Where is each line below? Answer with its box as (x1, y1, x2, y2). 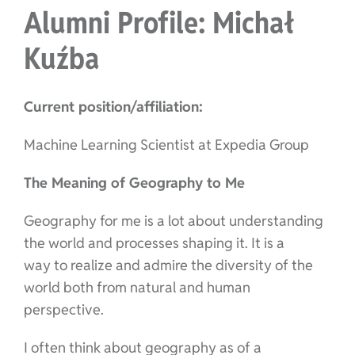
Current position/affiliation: (23, 97, 203, 116)
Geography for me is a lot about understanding (23, 211, 323, 230)
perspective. (23, 300, 104, 319)
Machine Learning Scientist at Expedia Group (23, 135, 309, 154)
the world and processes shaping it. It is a (23, 233, 284, 252)
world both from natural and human (23, 277, 250, 296)
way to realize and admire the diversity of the (23, 255, 313, 274)
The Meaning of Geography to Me (23, 173, 245, 192)
